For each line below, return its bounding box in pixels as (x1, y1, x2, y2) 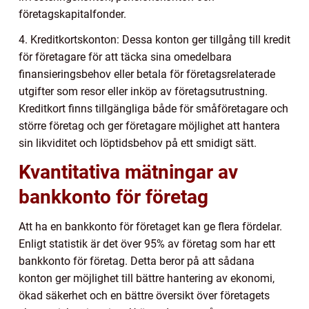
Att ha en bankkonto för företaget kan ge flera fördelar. (19, 220, 282, 234)
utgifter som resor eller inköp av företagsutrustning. (19, 85, 268, 99)
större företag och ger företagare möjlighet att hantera (19, 119, 280, 133)
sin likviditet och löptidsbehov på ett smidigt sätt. (19, 137, 257, 150)
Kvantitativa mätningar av (19, 161, 238, 184)
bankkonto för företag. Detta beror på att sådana (19, 255, 255, 268)
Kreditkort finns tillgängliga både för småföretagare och (19, 102, 288, 116)
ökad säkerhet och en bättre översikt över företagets (19, 289, 270, 303)
